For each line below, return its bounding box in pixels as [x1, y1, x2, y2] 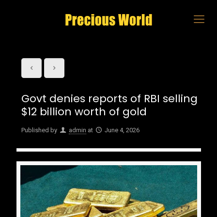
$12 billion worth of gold [21, 104, 147, 119]
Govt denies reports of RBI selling [21, 91, 198, 106]
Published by [21, 126, 57, 134]
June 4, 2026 [104, 126, 139, 134]
